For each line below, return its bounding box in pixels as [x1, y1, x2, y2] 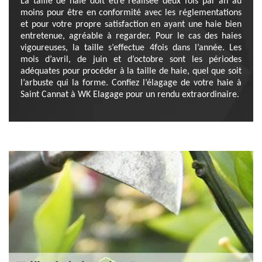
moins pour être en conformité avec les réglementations [20, 8, 242, 18]
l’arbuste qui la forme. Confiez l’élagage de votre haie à [20, 78, 242, 88]
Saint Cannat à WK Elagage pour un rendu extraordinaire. [20, 90, 239, 99]
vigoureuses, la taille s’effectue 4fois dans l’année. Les [20, 43, 242, 53]
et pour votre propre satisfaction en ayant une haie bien [20, 20, 242, 29]
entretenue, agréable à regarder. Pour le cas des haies [20, 32, 242, 41]
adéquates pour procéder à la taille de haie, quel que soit [20, 67, 242, 76]
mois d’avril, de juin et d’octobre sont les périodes [20, 55, 242, 64]
